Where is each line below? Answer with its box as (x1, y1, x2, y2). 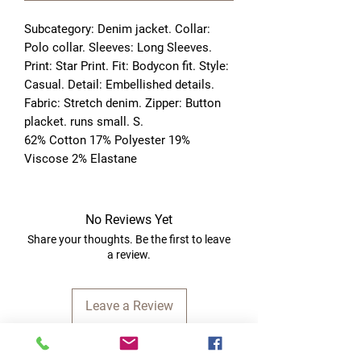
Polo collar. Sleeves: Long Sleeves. (24, 39, 212, 55)
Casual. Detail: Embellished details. (24, 77, 214, 92)
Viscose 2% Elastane (24, 151, 137, 166)
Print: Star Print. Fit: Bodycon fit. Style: (24, 58, 229, 73)
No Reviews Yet (85, 211, 172, 227)
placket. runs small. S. (24, 114, 147, 129)
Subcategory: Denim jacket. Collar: (24, 21, 210, 36)
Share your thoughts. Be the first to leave (27, 232, 230, 246)
